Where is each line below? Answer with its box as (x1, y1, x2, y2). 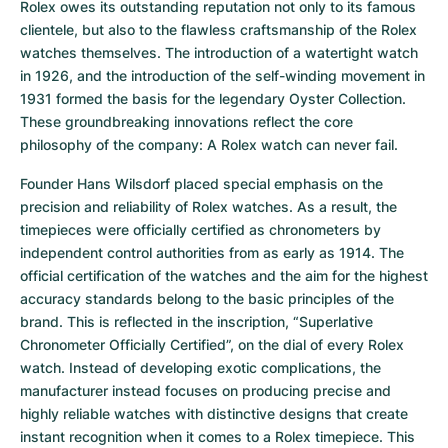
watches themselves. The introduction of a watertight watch (20, 44, 418, 61)
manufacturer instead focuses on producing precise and (20, 382, 391, 399)
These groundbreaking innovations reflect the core (20, 113, 353, 130)
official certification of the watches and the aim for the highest (20, 267, 428, 284)
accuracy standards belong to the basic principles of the (20, 290, 394, 307)
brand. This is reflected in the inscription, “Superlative (20, 313, 373, 330)
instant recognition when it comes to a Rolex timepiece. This (20, 428, 415, 445)
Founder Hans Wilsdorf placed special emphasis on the (20, 175, 383, 192)
